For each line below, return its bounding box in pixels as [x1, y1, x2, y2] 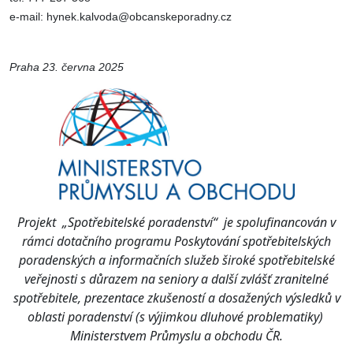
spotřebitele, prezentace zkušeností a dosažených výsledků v [13, 289, 340, 307]
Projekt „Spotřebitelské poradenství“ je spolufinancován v [17, 214, 336, 231]
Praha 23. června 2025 [9, 61, 124, 73]
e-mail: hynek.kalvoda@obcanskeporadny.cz [9, 10, 232, 23]
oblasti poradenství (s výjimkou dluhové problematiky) [27, 308, 326, 325]
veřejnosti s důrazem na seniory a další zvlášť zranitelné [24, 270, 329, 288]
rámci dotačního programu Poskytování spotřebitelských [22, 232, 331, 250]
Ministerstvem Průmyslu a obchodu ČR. [70, 327, 283, 344]
